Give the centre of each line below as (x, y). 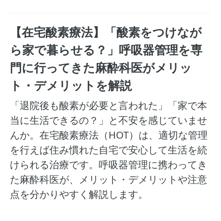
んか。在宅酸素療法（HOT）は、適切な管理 (109, 135)
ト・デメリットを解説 (71, 85)
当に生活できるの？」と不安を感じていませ (109, 120)
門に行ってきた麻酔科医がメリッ (101, 67)
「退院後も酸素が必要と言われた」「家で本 (109, 105)
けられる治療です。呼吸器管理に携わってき (109, 165)
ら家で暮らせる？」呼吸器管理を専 (106, 50)
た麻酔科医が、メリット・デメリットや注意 (109, 179)
